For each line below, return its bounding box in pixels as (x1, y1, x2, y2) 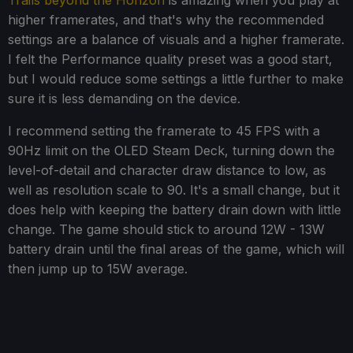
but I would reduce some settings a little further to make (8, 71, 344, 87)
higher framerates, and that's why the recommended (8, 12, 324, 28)
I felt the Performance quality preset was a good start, (8, 51, 333, 68)
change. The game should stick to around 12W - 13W (8, 221, 325, 238)
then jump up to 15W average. (8, 261, 188, 277)
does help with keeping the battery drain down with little (8, 202, 341, 218)
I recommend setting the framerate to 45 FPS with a (8, 123, 320, 139)
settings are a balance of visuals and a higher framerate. (8, 32, 344, 48)
